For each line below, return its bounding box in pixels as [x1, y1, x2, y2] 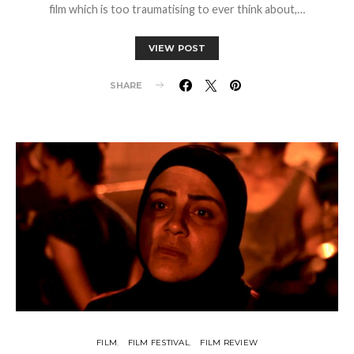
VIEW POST [148, 42, 206, 54]
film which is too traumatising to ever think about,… [49, 2, 305, 16]
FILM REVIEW [200, 337, 258, 348]
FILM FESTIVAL [127, 337, 190, 348]
